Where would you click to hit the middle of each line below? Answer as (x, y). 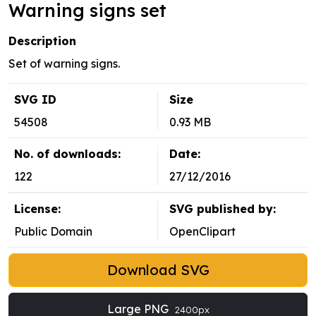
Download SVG (158, 270)
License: (37, 209)
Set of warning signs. (64, 64)
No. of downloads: (67, 154)
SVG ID (35, 100)
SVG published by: (223, 209)
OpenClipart (202, 232)
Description (42, 41)
